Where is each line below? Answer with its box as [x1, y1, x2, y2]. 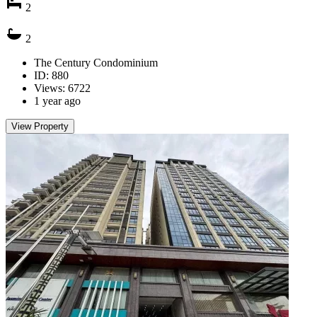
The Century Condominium [34, 56, 158, 69]
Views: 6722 [34, 81, 91, 94]
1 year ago [34, 94, 81, 107]
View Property [11, 120, 69, 132]
